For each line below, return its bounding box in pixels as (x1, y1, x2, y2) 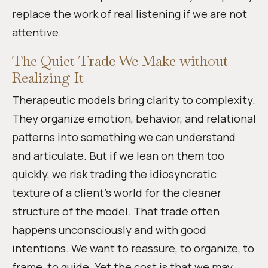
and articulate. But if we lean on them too (12, 148, 224, 163)
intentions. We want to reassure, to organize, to (12, 240, 254, 255)
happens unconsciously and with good (12, 222, 206, 237)
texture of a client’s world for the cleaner (12, 185, 221, 200)
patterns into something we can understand (12, 129, 236, 144)
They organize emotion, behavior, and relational (12, 111, 256, 126)
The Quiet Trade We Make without (12, 51, 228, 71)
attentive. (12, 25, 62, 40)
